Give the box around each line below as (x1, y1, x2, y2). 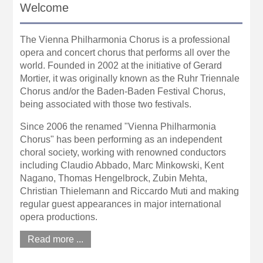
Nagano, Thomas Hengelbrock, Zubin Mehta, (20, 173, 208, 184)
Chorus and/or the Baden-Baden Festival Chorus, (20, 86, 226, 97)
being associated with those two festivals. (20, 99, 192, 110)
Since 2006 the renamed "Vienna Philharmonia (20, 122, 217, 132)
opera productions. (20, 212, 98, 222)
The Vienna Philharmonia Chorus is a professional (20, 35, 231, 45)
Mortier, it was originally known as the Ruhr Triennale (20, 73, 240, 84)
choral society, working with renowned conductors (20, 147, 227, 158)
